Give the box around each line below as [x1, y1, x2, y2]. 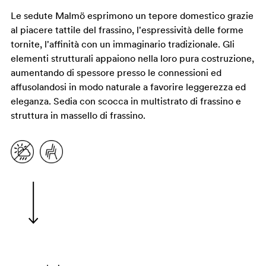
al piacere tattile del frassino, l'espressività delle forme [10, 24, 243, 36]
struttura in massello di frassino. [10, 109, 145, 122]
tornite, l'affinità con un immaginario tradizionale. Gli [10, 38, 235, 50]
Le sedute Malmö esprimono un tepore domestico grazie [10, 9, 254, 22]
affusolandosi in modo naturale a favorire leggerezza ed [10, 81, 246, 93]
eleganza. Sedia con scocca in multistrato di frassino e [10, 95, 241, 107]
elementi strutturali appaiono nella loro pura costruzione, [10, 52, 254, 65]
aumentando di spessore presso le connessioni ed [10, 66, 221, 79]
